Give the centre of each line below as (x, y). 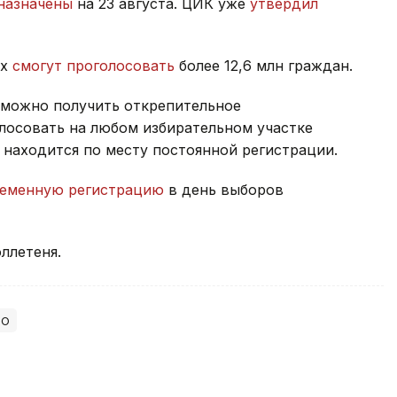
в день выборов (224, 189)
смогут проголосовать (93, 65)
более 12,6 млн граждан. (264, 65)
